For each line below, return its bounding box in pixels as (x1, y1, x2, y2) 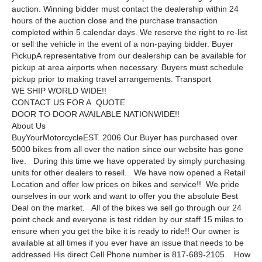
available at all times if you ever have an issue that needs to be (12, 238, 244, 248)
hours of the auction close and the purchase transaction (12, 16, 218, 26)
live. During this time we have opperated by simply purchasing (12, 156, 245, 166)
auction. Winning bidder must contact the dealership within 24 (12, 4, 239, 14)
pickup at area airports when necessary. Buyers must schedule (12, 63, 243, 73)
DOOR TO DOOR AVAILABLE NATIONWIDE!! (12, 109, 180, 119)
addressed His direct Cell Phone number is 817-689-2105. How (12, 250, 250, 260)
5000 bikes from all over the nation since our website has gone (12, 144, 243, 154)
